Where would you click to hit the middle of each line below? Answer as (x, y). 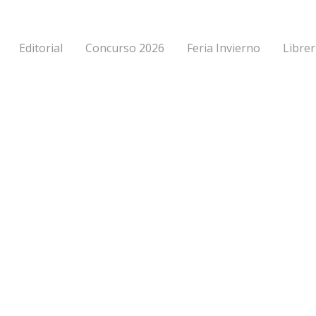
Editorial (41, 48)
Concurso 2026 (125, 48)
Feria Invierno (224, 48)
